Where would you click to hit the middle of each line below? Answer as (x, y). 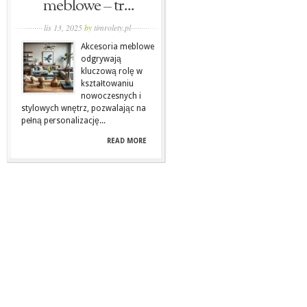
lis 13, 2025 (64, 27)
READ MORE (127, 141)
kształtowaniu (107, 84)
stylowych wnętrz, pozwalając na (84, 108)
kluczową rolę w (112, 71)
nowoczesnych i (111, 96)
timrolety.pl (112, 27)
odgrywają (101, 59)
